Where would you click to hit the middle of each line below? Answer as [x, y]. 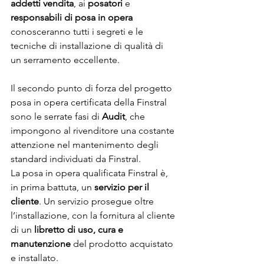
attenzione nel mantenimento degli [86, 144]
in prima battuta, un [52, 187]
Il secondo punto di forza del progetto [93, 88]
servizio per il [123, 187]
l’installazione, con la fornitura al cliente [94, 215]
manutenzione [41, 243]
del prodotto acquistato [123, 243]
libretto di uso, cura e [80, 229]
